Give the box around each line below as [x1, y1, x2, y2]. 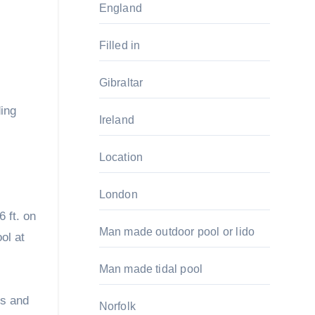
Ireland [98, 114, 134, 126]
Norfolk [98, 300, 136, 312]
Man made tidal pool [98, 263, 203, 275]
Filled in [98, 39, 141, 51]
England [98, 2, 142, 14]
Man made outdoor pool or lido [98, 226, 255, 238]
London [98, 188, 138, 200]
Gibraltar [98, 77, 143, 89]
